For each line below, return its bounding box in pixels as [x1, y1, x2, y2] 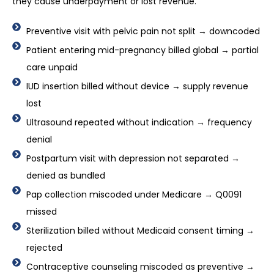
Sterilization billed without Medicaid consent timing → [26, 224, 254, 237]
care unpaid [26, 61, 78, 74]
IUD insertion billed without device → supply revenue [26, 80, 248, 93]
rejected [26, 242, 62, 254]
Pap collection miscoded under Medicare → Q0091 [26, 188, 242, 201]
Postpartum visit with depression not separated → [26, 152, 240, 165]
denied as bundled [26, 169, 105, 182]
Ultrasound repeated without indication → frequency [26, 116, 252, 129]
